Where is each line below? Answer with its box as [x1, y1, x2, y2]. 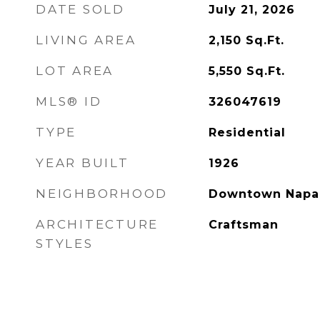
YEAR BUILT [36, 156, 129, 170]
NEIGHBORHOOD [36, 186, 168, 201]
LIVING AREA [36, 33, 136, 47]
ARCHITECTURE [36, 217, 159, 231]
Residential [208, 126, 286, 139]
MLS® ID [36, 94, 102, 109]
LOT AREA [36, 64, 114, 78]
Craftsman [208, 218, 279, 231]
